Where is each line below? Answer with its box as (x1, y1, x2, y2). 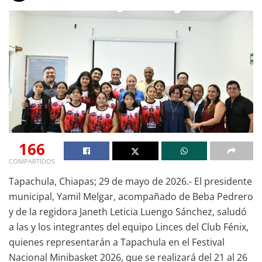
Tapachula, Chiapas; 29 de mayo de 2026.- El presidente (9, 174, 252, 188)
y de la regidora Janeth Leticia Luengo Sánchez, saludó (9, 205, 247, 218)
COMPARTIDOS (9, 156, 55, 166)
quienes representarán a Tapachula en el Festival (9, 235, 225, 249)
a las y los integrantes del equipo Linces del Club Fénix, (9, 220, 249, 233)
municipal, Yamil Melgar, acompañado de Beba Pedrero (9, 189, 253, 203)
